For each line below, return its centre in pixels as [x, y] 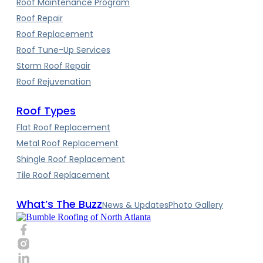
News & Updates [135, 205]
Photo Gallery [196, 205]
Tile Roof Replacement [63, 175]
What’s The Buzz [59, 204]
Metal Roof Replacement [68, 144]
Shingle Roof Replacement [71, 159]
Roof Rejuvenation [54, 82]
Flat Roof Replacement [63, 128]
